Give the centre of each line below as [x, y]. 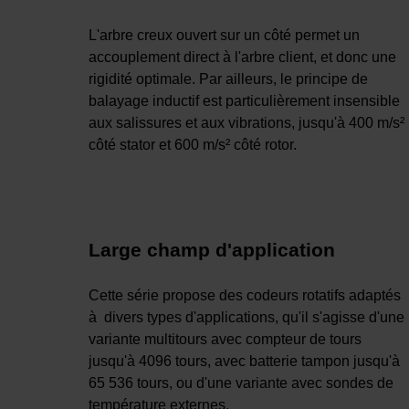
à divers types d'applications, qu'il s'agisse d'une [246, 318]
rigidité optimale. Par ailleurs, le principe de [228, 79]
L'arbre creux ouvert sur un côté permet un [224, 36]
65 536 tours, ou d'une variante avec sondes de [241, 383]
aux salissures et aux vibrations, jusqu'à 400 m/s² [246, 123]
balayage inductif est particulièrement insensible [244, 101]
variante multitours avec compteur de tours [225, 340]
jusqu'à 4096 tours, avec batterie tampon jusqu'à [244, 362]
